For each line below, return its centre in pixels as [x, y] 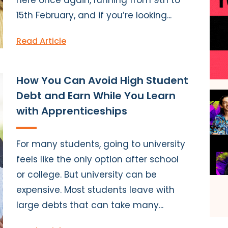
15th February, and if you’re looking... [94, 15]
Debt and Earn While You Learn [96, 95]
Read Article [41, 41]
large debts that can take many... [90, 205]
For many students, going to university [101, 144]
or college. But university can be [87, 174]
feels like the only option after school [97, 159]
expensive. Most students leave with [95, 190]
